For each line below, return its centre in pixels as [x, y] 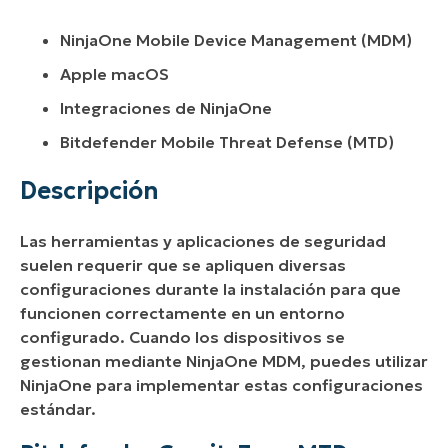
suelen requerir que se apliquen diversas [183, 265]
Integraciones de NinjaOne [166, 108]
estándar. [60, 409]
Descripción [89, 191]
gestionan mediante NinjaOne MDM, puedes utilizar [224, 361]
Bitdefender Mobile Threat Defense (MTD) [227, 142]
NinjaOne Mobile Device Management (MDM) [236, 40]
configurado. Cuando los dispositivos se [182, 337]
